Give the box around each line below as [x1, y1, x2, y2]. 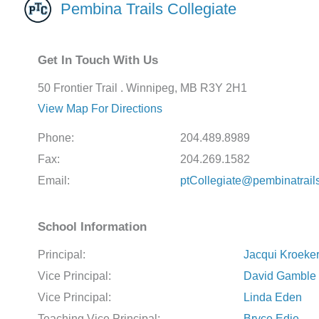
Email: [38, 174, 70, 187]
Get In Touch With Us [38, 53, 158, 67]
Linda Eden [244, 291, 302, 303]
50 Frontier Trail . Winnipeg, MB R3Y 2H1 [38, 81, 247, 94]
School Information [38, 219, 147, 234]
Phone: [38, 131, 74, 144]
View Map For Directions [38, 102, 162, 115]
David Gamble [244, 269, 316, 282]
